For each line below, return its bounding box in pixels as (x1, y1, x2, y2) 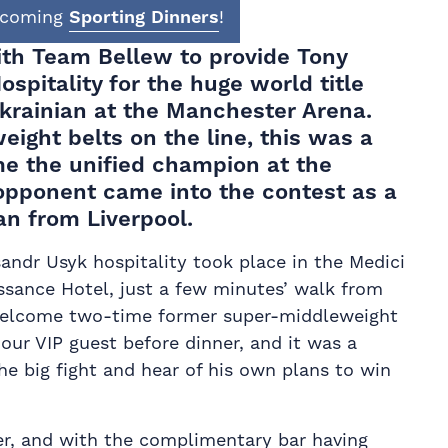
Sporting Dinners (69, 5, 219, 27)
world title (250, 70, 364, 96)
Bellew (98, 43, 173, 69)
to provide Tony (173, 43, 347, 69)
